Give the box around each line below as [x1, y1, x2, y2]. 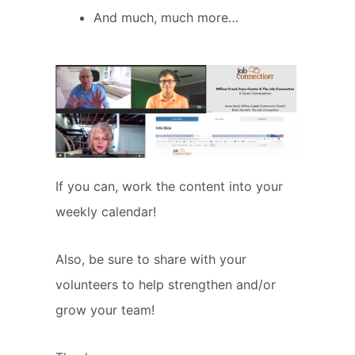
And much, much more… [94, 10, 239, 25]
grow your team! [55, 302, 155, 319]
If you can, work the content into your [55, 178, 283, 195]
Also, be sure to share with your [55, 251, 246, 268]
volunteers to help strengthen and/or [55, 277, 276, 293]
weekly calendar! [55, 204, 160, 220]
